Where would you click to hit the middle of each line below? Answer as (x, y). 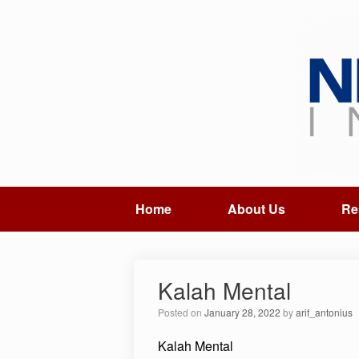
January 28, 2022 (242, 313)
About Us (256, 209)
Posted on (184, 313)
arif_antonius (324, 313)
